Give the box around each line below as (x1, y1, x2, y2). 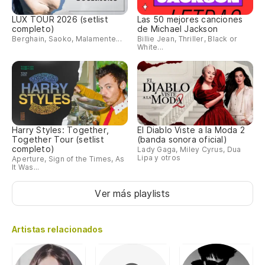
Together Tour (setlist (12, 134, 104, 145)
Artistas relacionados (12, 224, 104, 235)
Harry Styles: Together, (12, 125, 109, 135)
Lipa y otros (137, 153, 181, 163)
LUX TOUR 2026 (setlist (12, 14, 108, 24)
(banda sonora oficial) (137, 134, 227, 145)
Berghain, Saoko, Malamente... (12, 34, 122, 43)
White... (137, 42, 164, 51)
